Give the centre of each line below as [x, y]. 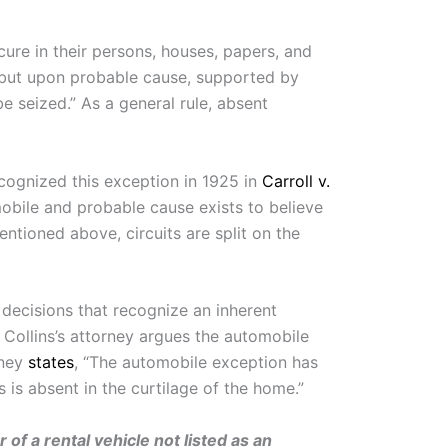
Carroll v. [296, 180]
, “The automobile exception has [196, 362]
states [51, 362]
